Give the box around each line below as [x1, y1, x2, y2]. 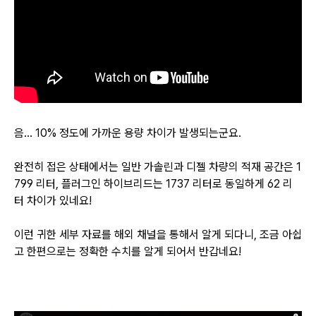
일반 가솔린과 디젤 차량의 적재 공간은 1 [121, 160, 301, 174]
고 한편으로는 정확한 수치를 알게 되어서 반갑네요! [14, 245, 241, 259]
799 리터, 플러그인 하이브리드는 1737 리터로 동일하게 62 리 [14, 177, 293, 191]
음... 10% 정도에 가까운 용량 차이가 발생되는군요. [14, 126, 244, 140]
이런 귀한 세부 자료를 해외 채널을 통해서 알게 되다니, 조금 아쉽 [14, 228, 302, 242]
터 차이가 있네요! [14, 194, 92, 208]
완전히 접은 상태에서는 [14, 160, 121, 174]
